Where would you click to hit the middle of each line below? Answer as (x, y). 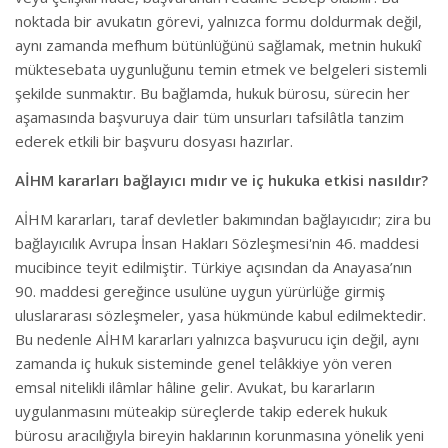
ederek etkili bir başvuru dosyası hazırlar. (154, 141)
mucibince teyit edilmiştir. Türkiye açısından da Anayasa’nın (213, 267)
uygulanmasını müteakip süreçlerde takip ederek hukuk (201, 411)
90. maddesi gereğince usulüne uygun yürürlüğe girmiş (200, 291)
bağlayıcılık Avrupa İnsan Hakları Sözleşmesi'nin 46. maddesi (217, 243)
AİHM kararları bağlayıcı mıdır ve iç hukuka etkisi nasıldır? (221, 180)
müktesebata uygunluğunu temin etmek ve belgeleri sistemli (221, 69)
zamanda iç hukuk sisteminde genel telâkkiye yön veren (203, 363)
